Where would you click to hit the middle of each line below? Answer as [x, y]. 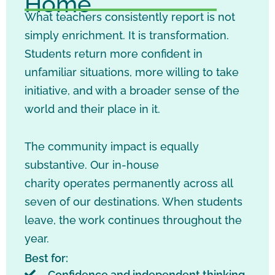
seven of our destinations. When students [134, 202]
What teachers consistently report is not [130, 17]
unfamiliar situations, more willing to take [132, 72]
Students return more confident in [114, 53]
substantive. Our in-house [92, 165]
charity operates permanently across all [129, 184]
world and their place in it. [94, 109]
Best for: [46, 258]
